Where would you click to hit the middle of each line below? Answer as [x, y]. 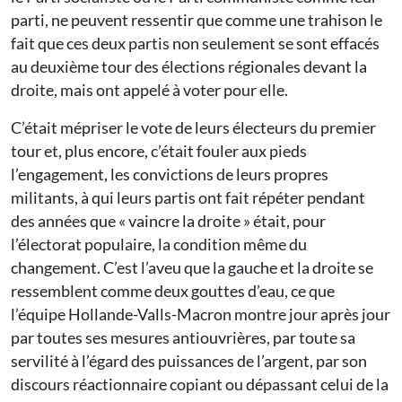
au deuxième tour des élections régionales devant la [189, 67]
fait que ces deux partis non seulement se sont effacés [195, 44]
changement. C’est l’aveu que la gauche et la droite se [192, 268]
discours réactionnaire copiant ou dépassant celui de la [200, 385]
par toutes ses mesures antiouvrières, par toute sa [183, 338]
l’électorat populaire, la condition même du [159, 245]
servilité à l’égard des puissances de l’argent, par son [189, 361]
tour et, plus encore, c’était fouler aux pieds [159, 151]
